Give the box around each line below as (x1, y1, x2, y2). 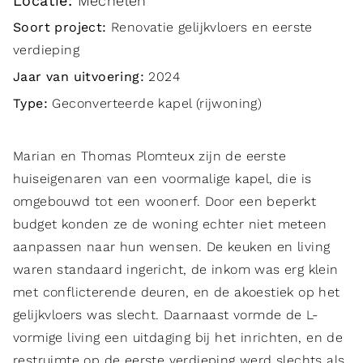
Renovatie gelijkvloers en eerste (106, 19, 313, 36)
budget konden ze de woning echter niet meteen (13, 216, 327, 232)
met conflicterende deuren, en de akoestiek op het (13, 284, 340, 300)
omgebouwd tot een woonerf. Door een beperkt (13, 193, 317, 209)
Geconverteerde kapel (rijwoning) (48, 95, 263, 111)
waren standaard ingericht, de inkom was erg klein (13, 261, 339, 277)
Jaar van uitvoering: (13, 69, 144, 85)
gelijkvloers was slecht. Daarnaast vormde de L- (13, 306, 318, 322)
